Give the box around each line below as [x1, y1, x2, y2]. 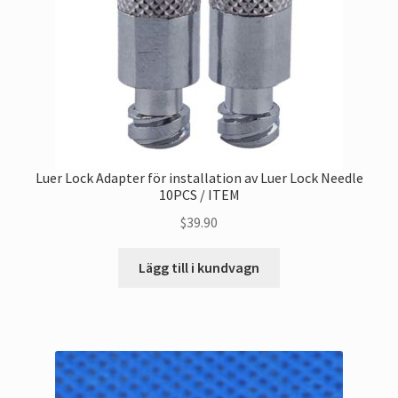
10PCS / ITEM [158, 186, 240, 204]
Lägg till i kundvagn [139, 258, 259, 276]
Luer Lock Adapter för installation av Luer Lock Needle [35, 169, 363, 187]
